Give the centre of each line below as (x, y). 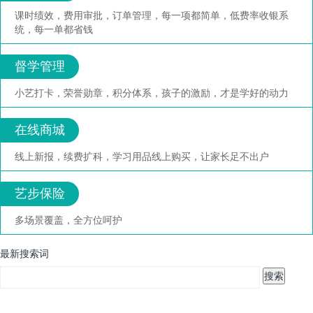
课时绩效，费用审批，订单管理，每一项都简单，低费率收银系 (152, 15)
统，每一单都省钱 (54, 29)
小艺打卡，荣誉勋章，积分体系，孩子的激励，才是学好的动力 (152, 93)
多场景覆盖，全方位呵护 (68, 220)
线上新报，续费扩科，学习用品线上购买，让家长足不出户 (142, 156)
